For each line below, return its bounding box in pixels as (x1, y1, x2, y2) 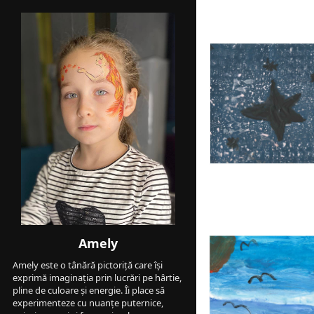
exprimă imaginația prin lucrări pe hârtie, (13, 271, 182, 284)
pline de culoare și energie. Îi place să (13, 283, 165, 296)
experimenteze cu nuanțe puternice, (13, 296, 163, 309)
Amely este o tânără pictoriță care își (13, 258, 163, 271)
